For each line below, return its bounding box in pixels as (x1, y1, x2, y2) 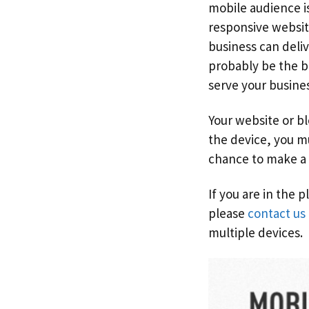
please (208, 204, 248, 221)
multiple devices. (208, 223, 303, 241)
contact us (248, 204, 306, 221)
